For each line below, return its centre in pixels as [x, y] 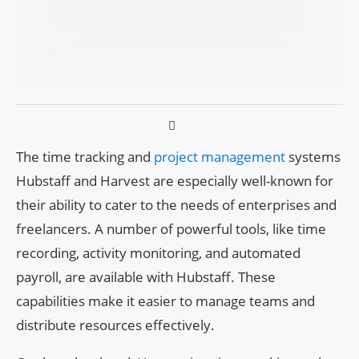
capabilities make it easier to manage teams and [165, 301]
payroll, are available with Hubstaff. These [146, 276]
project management [221, 156]
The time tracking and [85, 156]
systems [315, 156]
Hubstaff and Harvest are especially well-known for [175, 180]
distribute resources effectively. [115, 325]
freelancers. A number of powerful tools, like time [171, 228]
